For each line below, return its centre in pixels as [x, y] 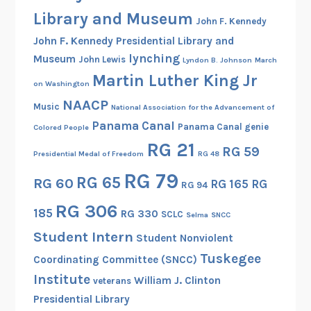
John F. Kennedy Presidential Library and [133, 41]
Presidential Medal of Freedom [88, 154]
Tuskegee [230, 259]
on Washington [61, 84]
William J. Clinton [177, 281]
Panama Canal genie [223, 127]
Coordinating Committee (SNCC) [115, 260]
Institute [61, 280]
